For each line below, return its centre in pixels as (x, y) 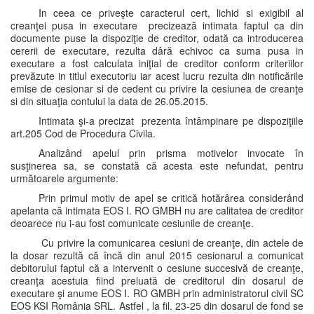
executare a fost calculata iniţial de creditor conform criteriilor (157, 63)
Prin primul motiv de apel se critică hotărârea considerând (171, 198)
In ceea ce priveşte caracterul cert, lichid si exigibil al (171, 13)
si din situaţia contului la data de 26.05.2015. (109, 101)
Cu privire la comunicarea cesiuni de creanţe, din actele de (171, 243)
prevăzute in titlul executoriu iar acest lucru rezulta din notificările (157, 76)
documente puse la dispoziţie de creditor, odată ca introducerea (157, 38)
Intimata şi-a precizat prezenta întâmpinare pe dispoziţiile (171, 121)
